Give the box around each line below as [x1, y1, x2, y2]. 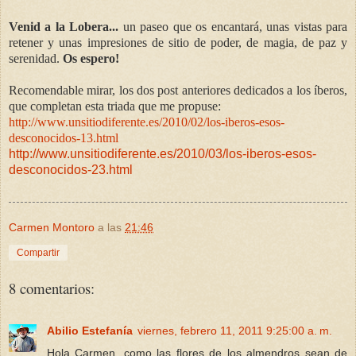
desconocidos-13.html [9, 131, 118, 145]
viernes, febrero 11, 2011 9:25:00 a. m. [137, 323, 332, 337]
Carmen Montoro [9, 221, 95, 234]
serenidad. [9, 52, 63, 66]
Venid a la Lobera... [9, 20, 119, 34]
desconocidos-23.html [9, 163, 133, 177]
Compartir [17, 247, 60, 259]
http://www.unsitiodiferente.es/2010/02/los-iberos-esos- [9, 115, 284, 130]
